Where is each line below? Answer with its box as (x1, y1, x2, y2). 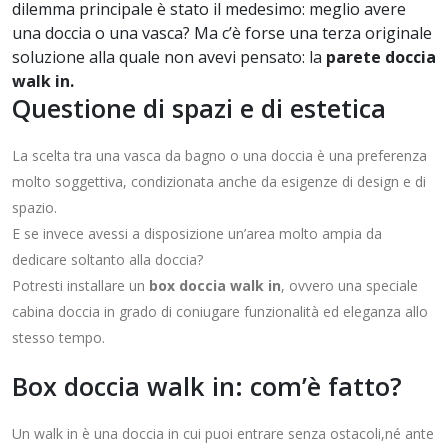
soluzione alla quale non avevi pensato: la (12, 46, 326, 69)
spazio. (12, 198, 57, 218)
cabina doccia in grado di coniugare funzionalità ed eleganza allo (12, 302, 428, 322)
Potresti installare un (12, 276, 149, 296)
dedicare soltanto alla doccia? (12, 250, 203, 270)
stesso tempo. (12, 328, 105, 348)
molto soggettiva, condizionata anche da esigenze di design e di (12, 172, 426, 192)
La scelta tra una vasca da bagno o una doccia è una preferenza (12, 146, 427, 166)
